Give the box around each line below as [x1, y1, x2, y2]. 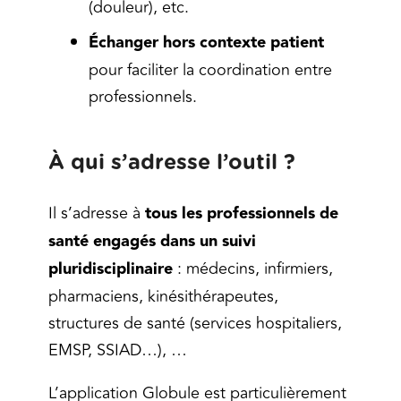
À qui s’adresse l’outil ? [48, 152, 302, 175]
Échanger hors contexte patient [89, 30, 324, 56]
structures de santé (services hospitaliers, [48, 311, 342, 337]
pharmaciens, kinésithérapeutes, [48, 284, 278, 310]
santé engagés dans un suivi [48, 228, 256, 255]
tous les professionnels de [145, 200, 338, 227]
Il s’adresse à [48, 200, 145, 226]
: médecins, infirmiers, [173, 256, 333, 282]
